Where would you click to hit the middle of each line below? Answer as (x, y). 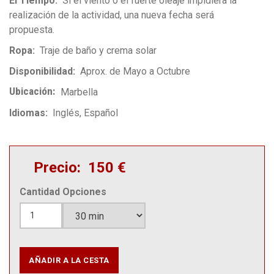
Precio (55, 167)
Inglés (66, 113)
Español (101, 113)
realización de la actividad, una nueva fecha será (112, 15)
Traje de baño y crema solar (98, 50)
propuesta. (32, 29)
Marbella (79, 92)
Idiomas (27, 113)
